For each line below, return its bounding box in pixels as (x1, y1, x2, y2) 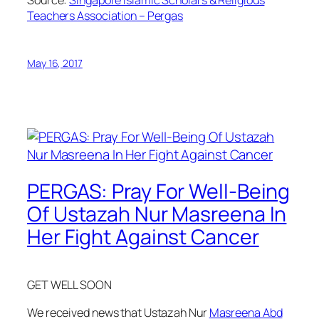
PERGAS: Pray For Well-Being (27, 177, 291, 206)
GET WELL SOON (27, 277, 112, 293)
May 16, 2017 (27, 56, 83, 70)
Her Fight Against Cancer (27, 223, 259, 251)
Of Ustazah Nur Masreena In (27, 200, 287, 229)
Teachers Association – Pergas (27, 8, 184, 24)
